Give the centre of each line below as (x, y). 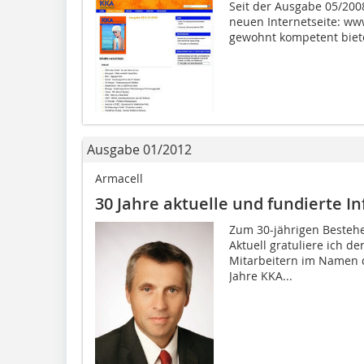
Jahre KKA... (260, 276)
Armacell (119, 179)
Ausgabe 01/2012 (139, 150)
